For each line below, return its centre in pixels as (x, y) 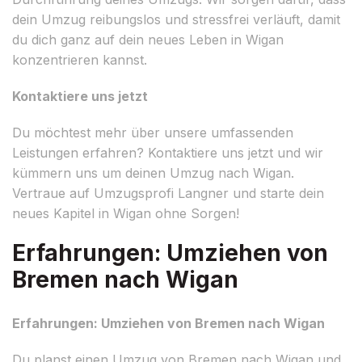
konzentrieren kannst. (80, 59)
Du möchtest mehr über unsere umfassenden (153, 132)
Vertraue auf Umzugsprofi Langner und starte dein (168, 193)
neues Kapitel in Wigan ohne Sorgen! (126, 213)
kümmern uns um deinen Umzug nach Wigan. (153, 173)
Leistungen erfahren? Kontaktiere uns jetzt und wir (168, 152)
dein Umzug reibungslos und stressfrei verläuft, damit (176, 19)
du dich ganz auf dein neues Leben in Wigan (148, 39)
